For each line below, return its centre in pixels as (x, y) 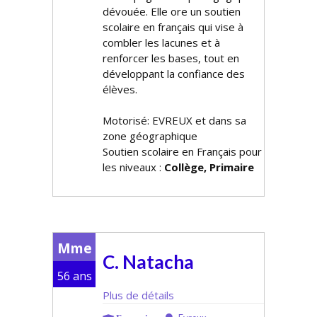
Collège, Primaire (209, 167)
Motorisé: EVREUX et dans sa (174, 120)
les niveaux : (133, 167)
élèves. (120, 89)
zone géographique (150, 136)
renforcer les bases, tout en (171, 58)
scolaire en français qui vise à (173, 27)
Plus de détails (138, 295)
